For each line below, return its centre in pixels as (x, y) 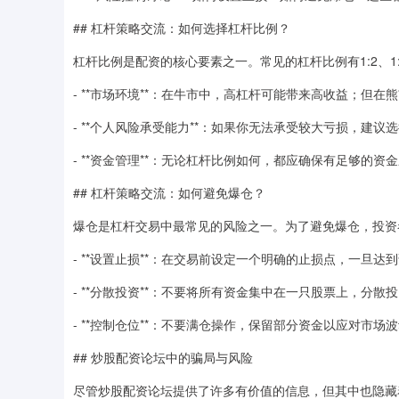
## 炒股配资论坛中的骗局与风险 (163, 357)
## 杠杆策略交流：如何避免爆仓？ (169, 192)
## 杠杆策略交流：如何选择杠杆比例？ (182, 27)
